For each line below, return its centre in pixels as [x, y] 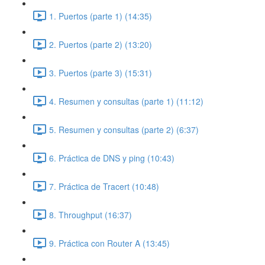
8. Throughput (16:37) [91, 214]
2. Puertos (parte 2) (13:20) [101, 44]
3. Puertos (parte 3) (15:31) [101, 72]
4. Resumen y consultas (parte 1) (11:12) [126, 101]
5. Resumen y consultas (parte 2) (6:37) [124, 129]
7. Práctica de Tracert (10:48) [104, 186]
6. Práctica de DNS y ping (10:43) [112, 158]
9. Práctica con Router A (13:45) [109, 243]
